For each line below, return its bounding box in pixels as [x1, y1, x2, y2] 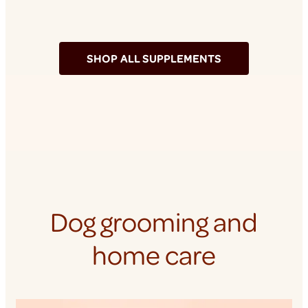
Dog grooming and [50, 203, 258, 241]
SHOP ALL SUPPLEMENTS [87, 51, 221, 66]
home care [92, 236, 216, 274]
